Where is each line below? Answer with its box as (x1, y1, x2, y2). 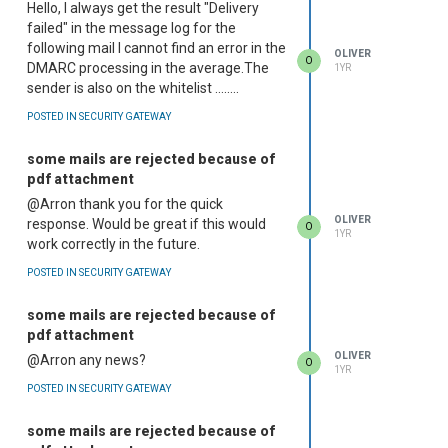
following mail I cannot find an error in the (27, 40, 286, 57)
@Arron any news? (27, 352, 146, 369)
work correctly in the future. (27, 236, 200, 253)
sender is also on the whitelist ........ (27, 80, 239, 97)
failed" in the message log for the (27, 20, 236, 37)
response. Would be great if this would (27, 216, 266, 233)
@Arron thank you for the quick (27, 196, 223, 213)
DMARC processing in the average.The (27, 60, 269, 77)
